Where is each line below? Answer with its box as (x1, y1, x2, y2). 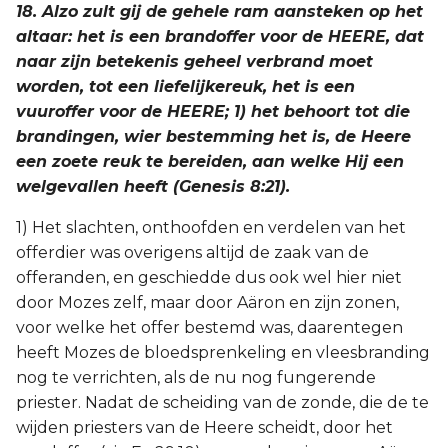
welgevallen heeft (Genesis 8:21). (16, 177, 290, 196)
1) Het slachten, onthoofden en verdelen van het (16, 218, 406, 237)
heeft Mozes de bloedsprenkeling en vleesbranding (16, 343, 430, 362)
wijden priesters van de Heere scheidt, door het (16, 418, 393, 437)
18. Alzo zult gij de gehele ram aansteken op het (16, 2, 423, 21)
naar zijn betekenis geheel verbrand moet (16, 52, 373, 71)
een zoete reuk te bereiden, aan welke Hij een (16, 152, 404, 171)
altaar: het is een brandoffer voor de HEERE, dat (16, 27, 424, 46)
